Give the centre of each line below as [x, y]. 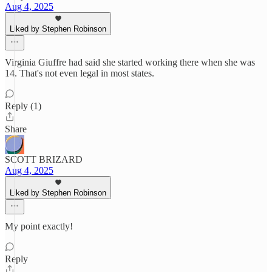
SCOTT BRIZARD [44, 159]
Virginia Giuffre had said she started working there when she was [130, 62]
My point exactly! [39, 226]
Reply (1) [23, 106]
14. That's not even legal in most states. [80, 73]
